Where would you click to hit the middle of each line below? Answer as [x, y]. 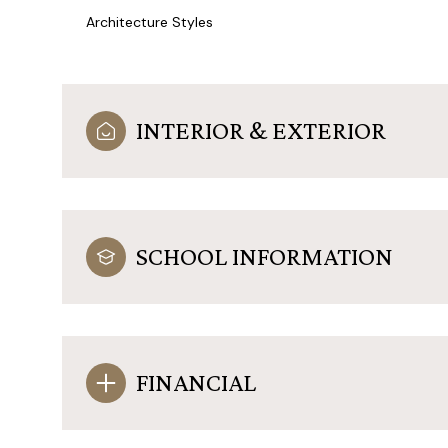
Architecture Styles [149, 21]
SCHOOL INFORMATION [264, 256]
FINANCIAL [196, 382]
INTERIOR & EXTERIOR [261, 130]
